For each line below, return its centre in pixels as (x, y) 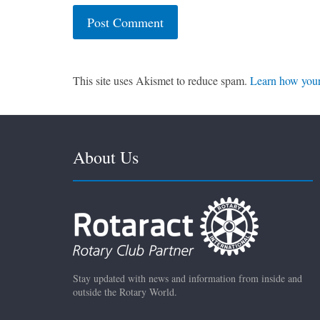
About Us (106, 157)
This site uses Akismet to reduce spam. (161, 81)
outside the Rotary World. (125, 292)
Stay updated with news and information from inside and (187, 279)
